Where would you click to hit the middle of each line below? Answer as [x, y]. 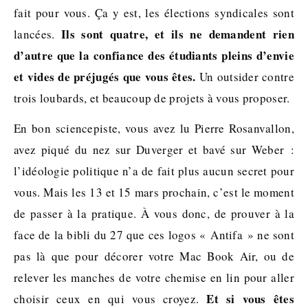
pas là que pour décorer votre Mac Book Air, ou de [154, 256]
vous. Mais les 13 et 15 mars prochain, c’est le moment [154, 192]
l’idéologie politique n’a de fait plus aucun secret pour [154, 170]
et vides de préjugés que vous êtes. [105, 76]
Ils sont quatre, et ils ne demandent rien [177, 34]
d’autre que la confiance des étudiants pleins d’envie [154, 55]
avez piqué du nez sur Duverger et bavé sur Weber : [154, 149]
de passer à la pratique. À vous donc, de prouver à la [154, 213]
